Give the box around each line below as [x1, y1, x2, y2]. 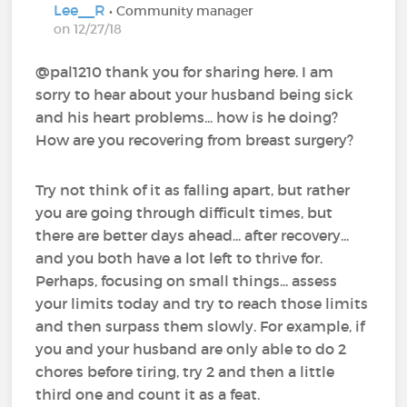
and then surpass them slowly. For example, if [35, 316, 365, 335]
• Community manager [109, 2, 254, 19]
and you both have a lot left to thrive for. [35, 248, 323, 267]
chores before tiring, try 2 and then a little [35, 362, 335, 381]
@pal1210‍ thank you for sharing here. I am [35, 62, 334, 81]
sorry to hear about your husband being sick [35, 84, 354, 104]
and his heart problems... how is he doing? [35, 107, 339, 126]
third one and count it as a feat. [35, 384, 261, 403]
